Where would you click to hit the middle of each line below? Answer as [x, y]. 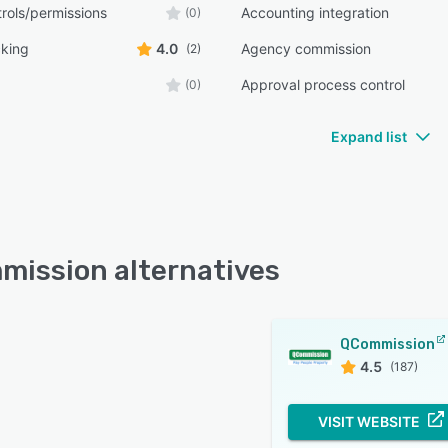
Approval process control [323, 84]
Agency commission [306, 48]
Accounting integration [315, 12]
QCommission [387, 344]
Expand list [369, 136]
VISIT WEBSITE [369, 421]
